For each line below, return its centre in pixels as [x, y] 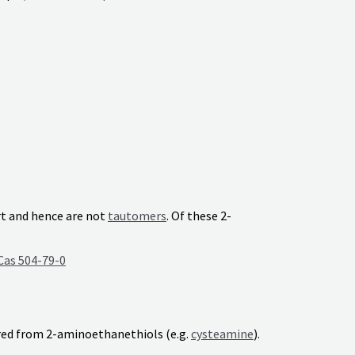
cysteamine [222, 334]
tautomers [137, 215]
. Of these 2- [199, 215]
